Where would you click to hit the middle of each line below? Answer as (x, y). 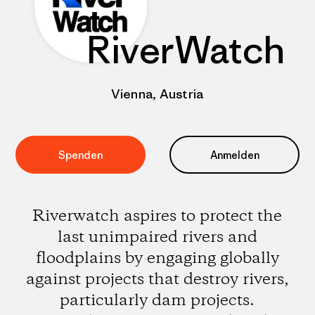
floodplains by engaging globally (157, 258)
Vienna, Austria (157, 94)
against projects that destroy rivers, (157, 279)
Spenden (81, 155)
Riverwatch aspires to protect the (157, 216)
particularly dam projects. (157, 301)
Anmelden (234, 155)
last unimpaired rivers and (157, 237)
